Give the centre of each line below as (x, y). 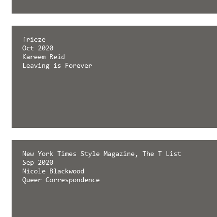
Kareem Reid (43, 58)
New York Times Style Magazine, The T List (101, 155)
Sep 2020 (38, 163)
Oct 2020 (38, 49)
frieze (34, 40)
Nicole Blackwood (53, 172)
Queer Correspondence (61, 181)
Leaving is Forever (57, 66)
